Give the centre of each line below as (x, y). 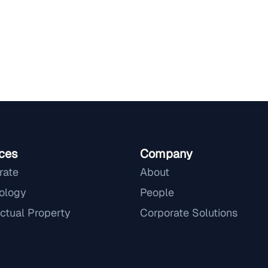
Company (166, 153)
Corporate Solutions (189, 212)
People (157, 192)
